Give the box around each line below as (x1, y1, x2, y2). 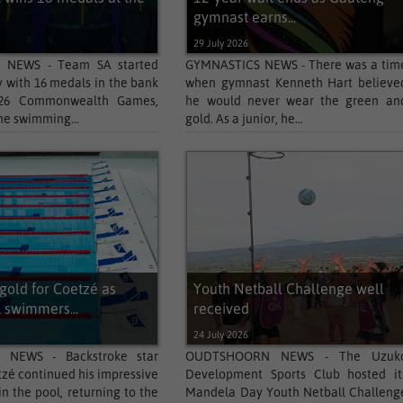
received (193, 300, 249, 317)
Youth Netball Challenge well (193, 281, 384, 297)
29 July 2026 (193, 38, 248, 49)
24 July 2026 (193, 329, 248, 340)
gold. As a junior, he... (185, 112, 304, 126)
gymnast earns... (193, 9, 296, 25)
